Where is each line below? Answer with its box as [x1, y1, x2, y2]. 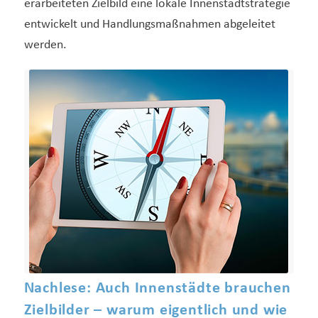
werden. [23, 38, 67, 53]
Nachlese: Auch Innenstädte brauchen [23, 280, 291, 297]
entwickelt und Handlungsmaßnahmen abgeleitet [23, 18, 275, 32]
